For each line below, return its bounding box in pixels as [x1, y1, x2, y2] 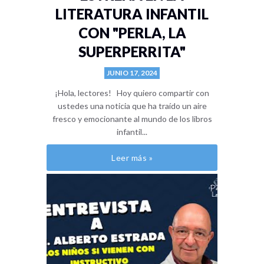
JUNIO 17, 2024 [107, 68, 157, 77]
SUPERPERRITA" [78, 42, 186, 60]
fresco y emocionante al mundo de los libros [52, 113, 212, 124]
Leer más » [111, 152, 153, 163]
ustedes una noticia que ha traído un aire [57, 100, 207, 111]
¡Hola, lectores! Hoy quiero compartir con [55, 87, 209, 98]
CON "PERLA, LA [78, 24, 186, 41]
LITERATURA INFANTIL [55, 5, 209, 22]
